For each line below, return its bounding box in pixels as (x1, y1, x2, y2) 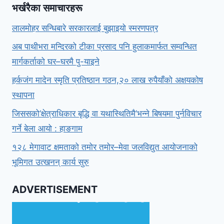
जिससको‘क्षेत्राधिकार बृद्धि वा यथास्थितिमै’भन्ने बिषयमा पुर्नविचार (12, 108, 201, 118)
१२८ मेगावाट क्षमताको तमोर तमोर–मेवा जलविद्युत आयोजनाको (12, 141, 197, 152)
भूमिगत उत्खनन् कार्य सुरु (12, 156, 89, 167)
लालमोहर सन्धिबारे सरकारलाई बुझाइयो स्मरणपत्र (12, 23, 158, 33)
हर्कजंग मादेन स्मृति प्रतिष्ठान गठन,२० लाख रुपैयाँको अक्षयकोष (12, 75, 203, 85)
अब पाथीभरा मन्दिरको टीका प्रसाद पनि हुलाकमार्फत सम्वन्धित (12, 41, 197, 52)
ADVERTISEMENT (12, 183, 97, 196)
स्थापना (12, 90, 34, 100)
